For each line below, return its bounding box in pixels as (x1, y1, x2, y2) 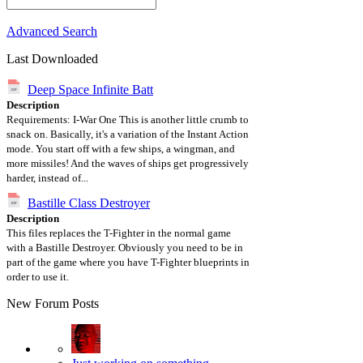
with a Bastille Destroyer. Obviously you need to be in (6, 241, 243, 254)
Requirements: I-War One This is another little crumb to (6, 113, 249, 126)
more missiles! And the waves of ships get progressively (6, 157, 249, 169)
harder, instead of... (6, 172, 88, 184)
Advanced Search (6, 24, 97, 38)
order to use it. (6, 271, 69, 283)
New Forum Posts (6, 297, 99, 310)
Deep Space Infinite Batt (28, 83, 153, 96)
